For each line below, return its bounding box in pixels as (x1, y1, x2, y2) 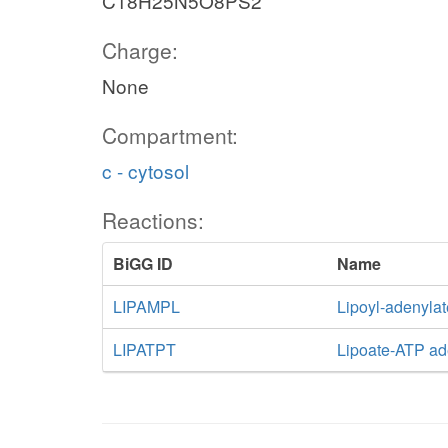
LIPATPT (113, 338, 176, 361)
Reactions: (102, 205, 204, 235)
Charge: (102, 35, 178, 65)
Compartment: (102, 120, 238, 150)
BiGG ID (113, 252, 173, 275)
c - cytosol (102, 157, 189, 184)
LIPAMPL (113, 295, 180, 318)
